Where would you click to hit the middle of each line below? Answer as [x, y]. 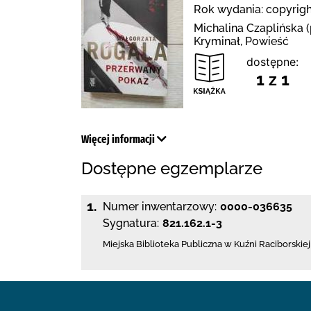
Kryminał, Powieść [241, 41]
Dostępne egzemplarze [172, 168]
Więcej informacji [119, 139]
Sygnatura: [131, 223]
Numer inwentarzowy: [160, 207]
